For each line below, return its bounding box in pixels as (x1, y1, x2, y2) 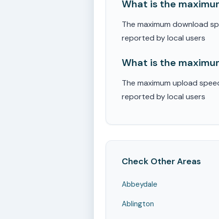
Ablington (122, 199, 154, 209)
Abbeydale (122, 179, 157, 189)
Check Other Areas (122, 156, 201, 167)
